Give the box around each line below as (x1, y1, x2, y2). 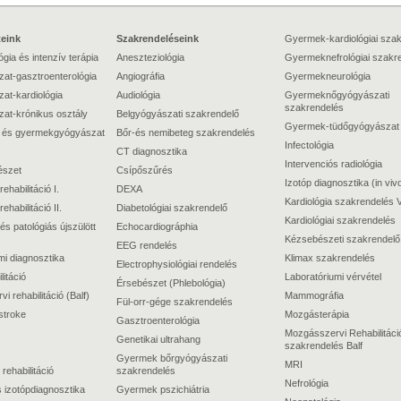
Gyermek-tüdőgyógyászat (285, 121, 399, 132)
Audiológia (116, 90, 160, 100)
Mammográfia (285, 290, 344, 301)
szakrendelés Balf (285, 340, 363, 351)
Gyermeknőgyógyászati (285, 90, 389, 100)
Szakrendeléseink (116, 33, 199, 44)
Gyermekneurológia (285, 71, 371, 81)
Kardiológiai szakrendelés (285, 215, 396, 226)
